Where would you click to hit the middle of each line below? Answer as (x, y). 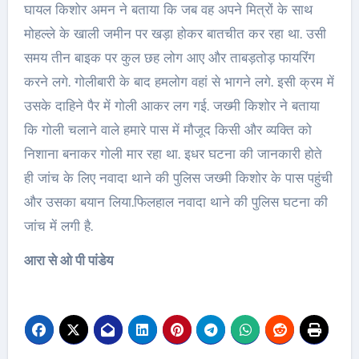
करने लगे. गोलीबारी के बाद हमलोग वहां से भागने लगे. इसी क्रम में (179, 82)
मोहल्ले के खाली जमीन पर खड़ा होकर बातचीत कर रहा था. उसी (175, 34)
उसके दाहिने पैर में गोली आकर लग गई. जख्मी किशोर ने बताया (171, 106)
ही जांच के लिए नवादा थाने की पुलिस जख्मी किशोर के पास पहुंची (178, 178)
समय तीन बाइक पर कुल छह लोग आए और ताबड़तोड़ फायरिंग (169, 58)
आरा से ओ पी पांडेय (68, 261)
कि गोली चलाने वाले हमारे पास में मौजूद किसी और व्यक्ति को (167, 130)
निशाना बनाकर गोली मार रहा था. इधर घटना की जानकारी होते (173, 154)
